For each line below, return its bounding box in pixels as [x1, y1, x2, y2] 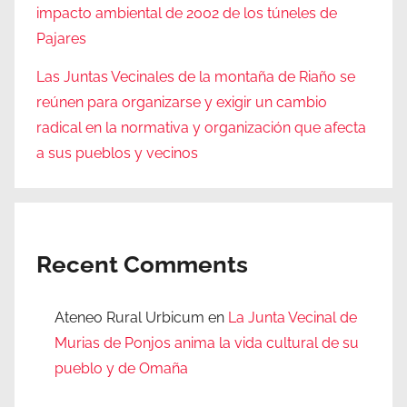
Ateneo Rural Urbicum [55, 309, 204, 327]
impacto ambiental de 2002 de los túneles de [36, 4, 337, 22]
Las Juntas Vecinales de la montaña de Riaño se [36, 68, 355, 86]
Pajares [36, 29, 86, 47]
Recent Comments [36, 251, 248, 279]
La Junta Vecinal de [228, 309, 357, 327]
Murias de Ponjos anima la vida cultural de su [55, 334, 359, 352]
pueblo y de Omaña [55, 360, 188, 378]
